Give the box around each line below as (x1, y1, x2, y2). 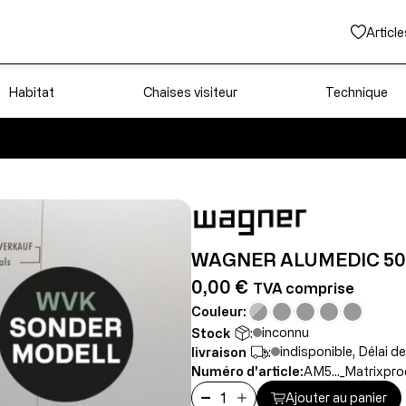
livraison (190, 344, 246, 359)
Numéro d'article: (190, 363, 304, 378)
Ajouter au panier (285, 390, 387, 404)
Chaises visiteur (142, 85, 237, 99)
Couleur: (190, 304, 246, 318)
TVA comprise (252, 279, 354, 296)
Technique (325, 85, 389, 99)
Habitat (8, 85, 55, 99)
